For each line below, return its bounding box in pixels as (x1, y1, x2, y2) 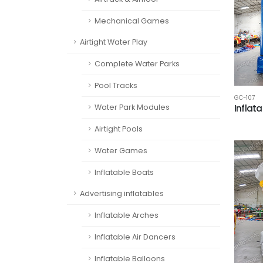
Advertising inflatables (80, 188, 164, 198)
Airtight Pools (95, 124, 143, 134)
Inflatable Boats (95, 167, 154, 177)
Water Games (95, 146, 147, 156)
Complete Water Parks (95, 59, 180, 69)
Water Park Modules (95, 102, 170, 112)
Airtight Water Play (80, 37, 147, 47)
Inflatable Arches (95, 210, 159, 220)
